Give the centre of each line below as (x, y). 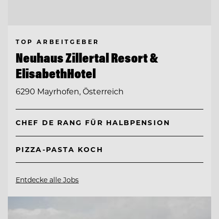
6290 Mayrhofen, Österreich (70, 91)
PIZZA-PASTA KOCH (59, 150)
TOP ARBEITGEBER (58, 42)
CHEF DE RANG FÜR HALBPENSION (93, 123)
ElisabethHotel (56, 74)
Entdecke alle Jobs (47, 180)
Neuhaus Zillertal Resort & (87, 58)
